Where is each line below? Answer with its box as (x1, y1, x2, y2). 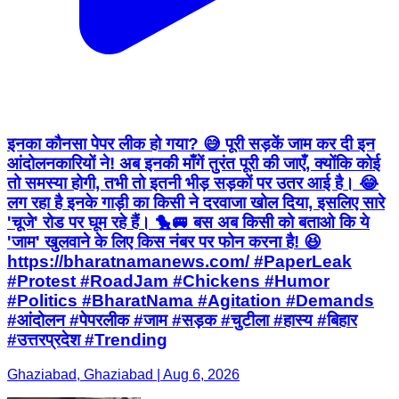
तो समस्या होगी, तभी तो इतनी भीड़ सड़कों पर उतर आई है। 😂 (7, 174, 379, 193)
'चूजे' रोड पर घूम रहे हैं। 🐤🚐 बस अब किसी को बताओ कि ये (7, 213, 370, 232)
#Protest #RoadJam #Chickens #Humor (7, 272, 330, 291)
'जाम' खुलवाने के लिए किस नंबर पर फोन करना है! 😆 (7, 232, 322, 252)
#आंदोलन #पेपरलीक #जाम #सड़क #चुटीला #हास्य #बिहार (7, 311, 357, 330)
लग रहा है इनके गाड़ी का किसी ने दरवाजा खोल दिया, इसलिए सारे (7, 193, 385, 213)
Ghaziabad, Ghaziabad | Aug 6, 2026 (7, 366, 240, 382)
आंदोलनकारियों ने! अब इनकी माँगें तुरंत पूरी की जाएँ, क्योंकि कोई (7, 154, 380, 174)
